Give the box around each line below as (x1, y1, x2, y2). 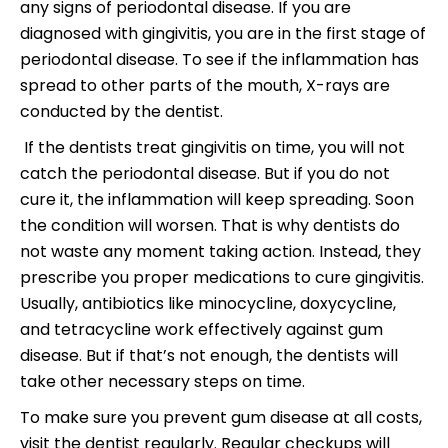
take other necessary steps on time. (20, 370, 305, 393)
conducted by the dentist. (20, 100, 223, 123)
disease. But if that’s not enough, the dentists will (20, 344, 398, 367)
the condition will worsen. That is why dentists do (20, 214, 400, 237)
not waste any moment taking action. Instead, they (20, 240, 421, 263)
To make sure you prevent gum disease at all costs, (20, 406, 422, 429)
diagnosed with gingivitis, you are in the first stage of (20, 22, 426, 45)
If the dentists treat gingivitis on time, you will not (20, 136, 405, 159)
